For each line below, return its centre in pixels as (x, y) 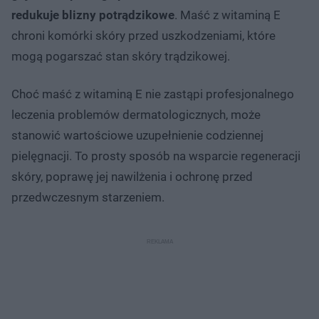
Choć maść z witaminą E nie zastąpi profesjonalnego (153, 94)
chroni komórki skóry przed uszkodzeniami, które (143, 35)
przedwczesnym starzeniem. (89, 197)
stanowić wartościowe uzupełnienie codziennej (137, 135)
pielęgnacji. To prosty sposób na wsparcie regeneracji (156, 156)
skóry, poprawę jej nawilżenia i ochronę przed (132, 176)
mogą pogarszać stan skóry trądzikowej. (121, 56)
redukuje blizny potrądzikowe (93, 15)
